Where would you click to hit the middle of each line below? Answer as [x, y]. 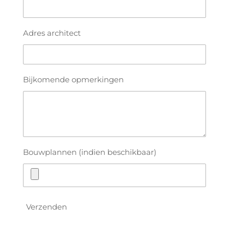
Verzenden [46, 207]
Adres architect [52, 33]
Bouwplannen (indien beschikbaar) [89, 152]
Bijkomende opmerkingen [73, 80]
